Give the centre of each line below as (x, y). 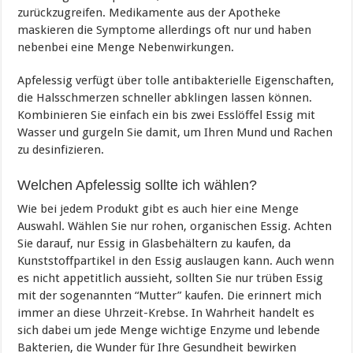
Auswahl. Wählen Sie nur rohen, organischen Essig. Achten (175, 226)
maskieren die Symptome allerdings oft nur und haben (165, 30)
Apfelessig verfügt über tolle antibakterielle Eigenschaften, (176, 80)
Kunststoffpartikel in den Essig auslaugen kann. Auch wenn (176, 260)
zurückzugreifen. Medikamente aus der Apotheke (149, 12)
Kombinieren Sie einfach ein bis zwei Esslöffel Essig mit (167, 115)
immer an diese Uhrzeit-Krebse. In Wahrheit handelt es (166, 312)
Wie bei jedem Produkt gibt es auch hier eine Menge (158, 208)
